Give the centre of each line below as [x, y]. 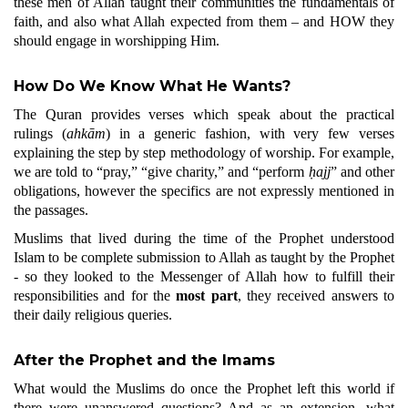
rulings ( [40, 133]
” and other [362, 172]
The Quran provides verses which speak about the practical [204, 114]
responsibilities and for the [95, 296]
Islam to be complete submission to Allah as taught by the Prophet [204, 257]
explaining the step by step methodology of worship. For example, [204, 153]
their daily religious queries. [93, 315]
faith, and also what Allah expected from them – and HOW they [204, 21]
